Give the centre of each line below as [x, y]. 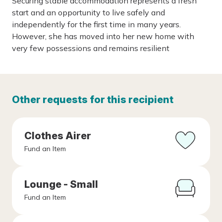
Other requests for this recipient [93, 100]
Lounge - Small [61, 184]
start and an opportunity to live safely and [88, 12]
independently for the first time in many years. [96, 24]
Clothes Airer [58, 136]
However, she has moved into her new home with [103, 36]
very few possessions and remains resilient [91, 48]
